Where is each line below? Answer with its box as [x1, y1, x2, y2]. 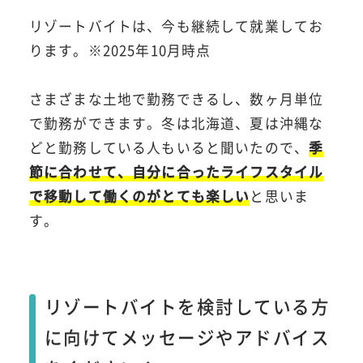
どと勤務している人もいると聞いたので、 [28, 138, 310, 158]
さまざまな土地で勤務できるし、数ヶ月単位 [28, 89, 324, 109]
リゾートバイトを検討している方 [44, 293, 331, 319]
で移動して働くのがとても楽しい [28, 186, 250, 207]
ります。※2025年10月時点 [28, 41, 211, 61]
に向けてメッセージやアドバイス [44, 324, 331, 350]
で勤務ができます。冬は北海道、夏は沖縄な [28, 113, 324, 134]
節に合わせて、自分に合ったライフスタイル [28, 162, 324, 182]
